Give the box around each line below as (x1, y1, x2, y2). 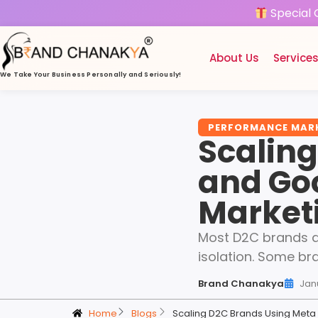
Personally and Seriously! (87, 70, 182, 79)
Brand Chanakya (197, 276, 284, 290)
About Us (209, 50, 260, 66)
